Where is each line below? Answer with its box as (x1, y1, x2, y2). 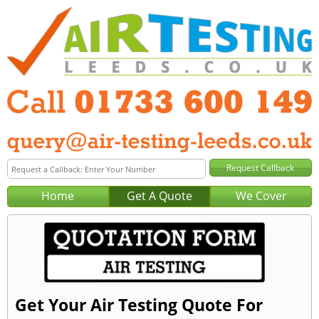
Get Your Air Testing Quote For (15, 293, 263, 317)
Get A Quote (126, 188, 192, 204)
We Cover (235, 188, 287, 204)
